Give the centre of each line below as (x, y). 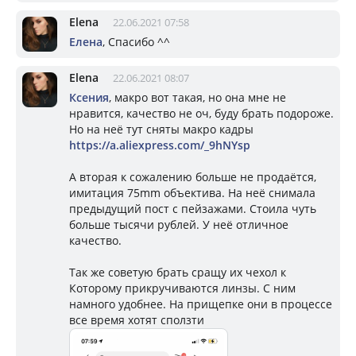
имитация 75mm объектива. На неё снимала (192, 192)
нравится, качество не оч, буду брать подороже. (201, 113)
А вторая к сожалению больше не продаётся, (193, 176)
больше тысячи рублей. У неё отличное (179, 224)
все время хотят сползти (137, 319)
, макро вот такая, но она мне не (197, 97)
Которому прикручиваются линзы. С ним (182, 288)
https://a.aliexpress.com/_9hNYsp (160, 145)
